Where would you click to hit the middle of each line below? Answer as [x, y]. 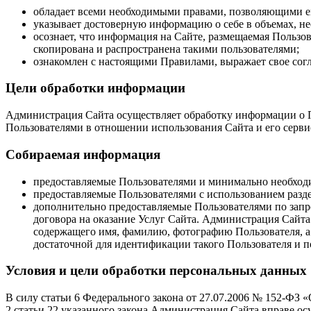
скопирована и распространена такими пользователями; [166, 49]
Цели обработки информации [95, 88]
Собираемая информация [83, 154]
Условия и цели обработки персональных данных [156, 271]
